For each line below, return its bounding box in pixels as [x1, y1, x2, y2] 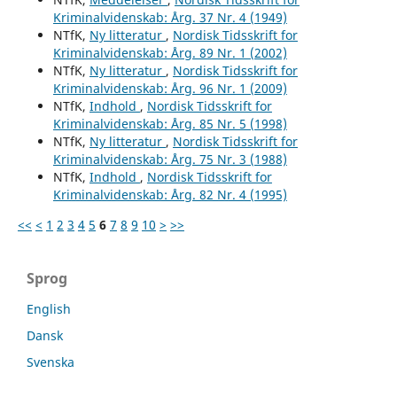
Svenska [27, 353, 74, 370]
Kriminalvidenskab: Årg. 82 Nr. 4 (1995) [52, 185, 287, 203]
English [27, 300, 71, 317]
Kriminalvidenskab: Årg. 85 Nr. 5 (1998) [52, 114, 287, 132]
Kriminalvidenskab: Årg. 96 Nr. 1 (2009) [52, 79, 287, 97]
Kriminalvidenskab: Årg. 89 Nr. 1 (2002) [52, 43, 287, 61]
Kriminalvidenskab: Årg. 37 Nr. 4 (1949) [52, 8, 287, 26]
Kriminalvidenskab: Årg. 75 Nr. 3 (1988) [52, 150, 287, 167]
